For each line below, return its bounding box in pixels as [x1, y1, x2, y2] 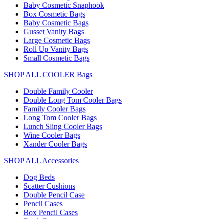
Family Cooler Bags [23, 105, 86, 113]
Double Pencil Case [23, 191, 85, 199]
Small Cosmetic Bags [23, 54, 89, 63]
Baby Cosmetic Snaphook [23, 1, 104, 10]
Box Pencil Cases [23, 208, 78, 217]
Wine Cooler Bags [23, 131, 80, 140]
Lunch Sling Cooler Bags [23, 122, 102, 131]
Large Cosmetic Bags [23, 36, 90, 45]
